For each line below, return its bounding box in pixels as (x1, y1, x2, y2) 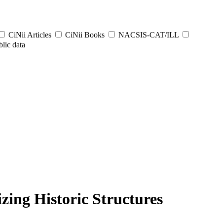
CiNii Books (63, 31, 107, 39)
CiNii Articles (6, 31, 53, 39)
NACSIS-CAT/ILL (116, 31, 181, 39)
